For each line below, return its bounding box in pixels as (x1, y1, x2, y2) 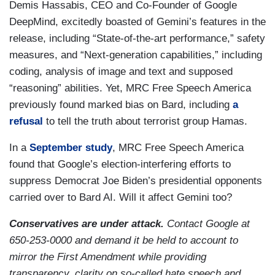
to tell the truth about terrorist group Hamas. (43, 115, 247, 127)
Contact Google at (164, 218, 250, 230)
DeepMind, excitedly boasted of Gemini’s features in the (9, 16, 266, 28)
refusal (9, 115, 43, 127)
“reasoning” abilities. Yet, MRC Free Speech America (9, 82, 251, 94)
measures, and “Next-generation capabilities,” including (9, 49, 262, 61)
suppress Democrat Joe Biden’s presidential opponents (9, 175, 262, 187)
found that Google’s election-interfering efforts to (9, 158, 231, 170)
